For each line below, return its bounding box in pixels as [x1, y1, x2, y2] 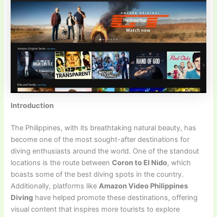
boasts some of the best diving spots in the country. [11, 170, 184, 179]
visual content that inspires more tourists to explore [11, 205, 180, 214]
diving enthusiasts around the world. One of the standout [11, 147, 200, 156]
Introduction [11, 101, 54, 110]
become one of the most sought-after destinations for [11, 135, 190, 144]
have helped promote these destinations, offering [33, 193, 198, 202]
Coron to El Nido [112, 158, 168, 168]
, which [167, 158, 191, 168]
